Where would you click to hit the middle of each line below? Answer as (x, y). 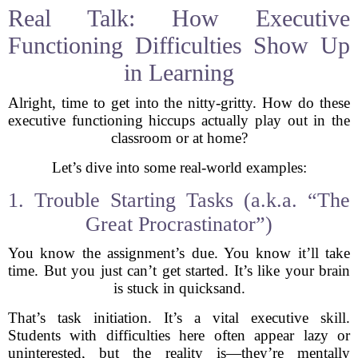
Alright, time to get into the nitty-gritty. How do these (179, 103)
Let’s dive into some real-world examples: (179, 167)
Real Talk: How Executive (179, 18)
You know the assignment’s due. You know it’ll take (179, 253)
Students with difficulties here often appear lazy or (179, 335)
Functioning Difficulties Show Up (179, 45)
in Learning (179, 72)
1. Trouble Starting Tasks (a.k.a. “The (179, 200)
